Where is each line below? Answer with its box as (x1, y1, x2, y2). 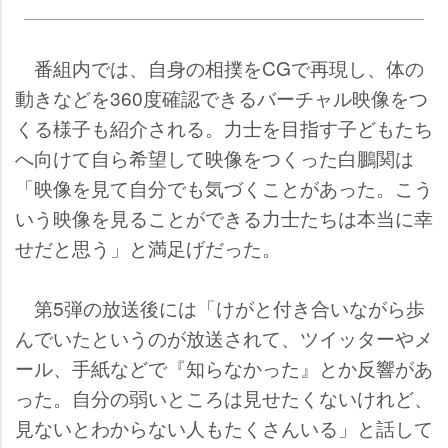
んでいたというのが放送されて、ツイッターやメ (15, 323, 433, 351)
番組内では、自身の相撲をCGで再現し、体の (15, 53, 424, 81)
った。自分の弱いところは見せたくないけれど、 (15, 383, 433, 411)
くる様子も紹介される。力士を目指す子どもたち (15, 113, 433, 141)
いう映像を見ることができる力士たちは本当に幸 (15, 203, 433, 231)
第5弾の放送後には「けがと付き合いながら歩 (15, 293, 425, 321)
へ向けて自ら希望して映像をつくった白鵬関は (15, 143, 414, 171)
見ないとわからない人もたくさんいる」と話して (15, 413, 433, 441)
